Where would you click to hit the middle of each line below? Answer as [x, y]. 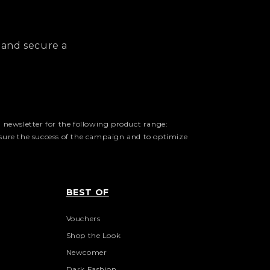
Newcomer [86, 253]
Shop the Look [93, 236]
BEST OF [87, 193]
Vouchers [83, 219]
